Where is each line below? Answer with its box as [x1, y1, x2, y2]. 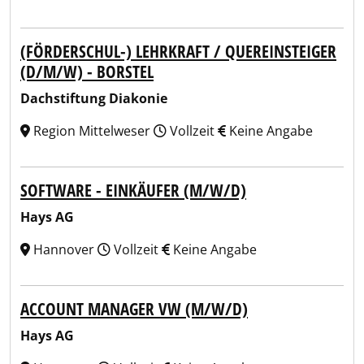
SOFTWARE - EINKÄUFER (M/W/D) [20, 179, 246, 201]
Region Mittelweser [30, 122, 154, 140]
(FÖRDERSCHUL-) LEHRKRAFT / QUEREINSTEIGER [20, 40, 336, 63]
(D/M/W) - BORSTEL [20, 60, 154, 83]
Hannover [30, 240, 97, 258]
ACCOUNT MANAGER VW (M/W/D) [20, 297, 248, 320]
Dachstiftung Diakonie [20, 89, 167, 107]
